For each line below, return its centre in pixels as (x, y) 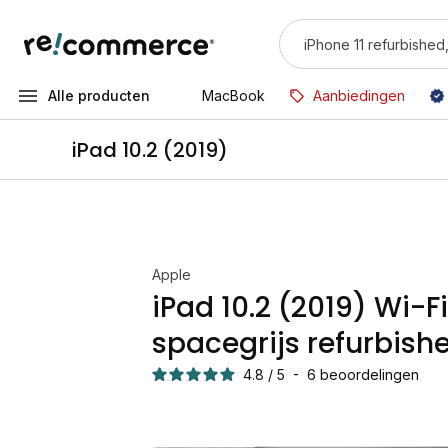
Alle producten (99, 95)
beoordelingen (369, 374)
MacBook (233, 95)
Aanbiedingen (359, 95)
